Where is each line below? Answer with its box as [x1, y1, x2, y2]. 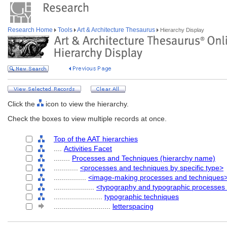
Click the [8, 100, 37, 108]
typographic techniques [104, 193, 179, 201]
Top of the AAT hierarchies [54, 135, 138, 143]
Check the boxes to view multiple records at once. [8, 115, 167, 123]
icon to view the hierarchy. [44, 100, 129, 108]
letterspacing [112, 202, 154, 210]
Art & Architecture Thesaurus [76, 26, 157, 33]
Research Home [8, 26, 54, 33]
